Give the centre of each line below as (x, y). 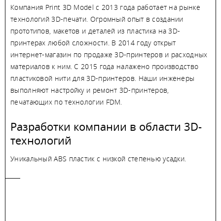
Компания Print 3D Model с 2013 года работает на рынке (105, 7)
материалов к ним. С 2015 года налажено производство (105, 66)
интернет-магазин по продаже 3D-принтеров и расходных (109, 55)
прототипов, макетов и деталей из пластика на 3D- (95, 31)
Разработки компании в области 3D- (106, 126)
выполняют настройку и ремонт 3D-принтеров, (90, 90)
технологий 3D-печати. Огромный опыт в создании (97, 19)
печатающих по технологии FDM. (66, 102)
